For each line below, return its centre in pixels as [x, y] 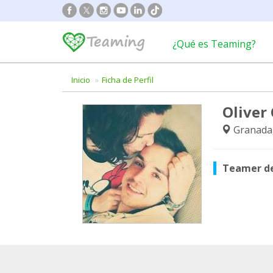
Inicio [81, 80]
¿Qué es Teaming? [214, 44]
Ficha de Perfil [128, 80]
